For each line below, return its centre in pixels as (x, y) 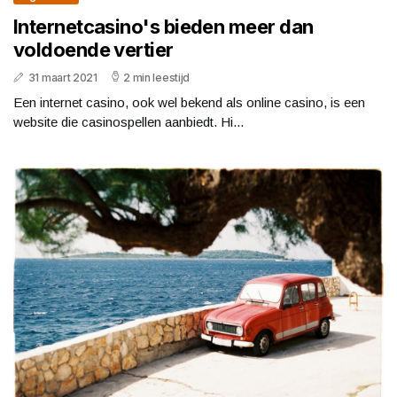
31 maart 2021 (62, 77)
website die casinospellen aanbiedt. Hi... (128, 121)
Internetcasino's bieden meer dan (163, 26)
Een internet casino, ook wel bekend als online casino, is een (189, 102)
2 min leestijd (157, 77)
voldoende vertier (93, 49)
